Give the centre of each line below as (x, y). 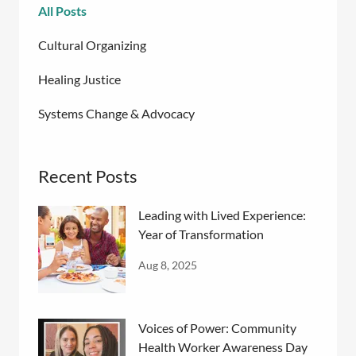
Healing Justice (79, 79)
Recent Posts (88, 176)
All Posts (62, 11)
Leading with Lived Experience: (222, 215)
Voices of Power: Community (217, 328)
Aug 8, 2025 (168, 265)
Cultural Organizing (92, 45)
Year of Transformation (201, 234)
